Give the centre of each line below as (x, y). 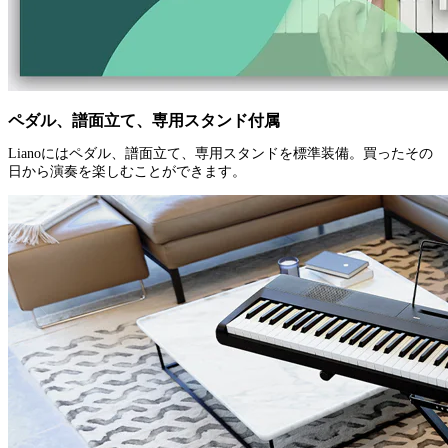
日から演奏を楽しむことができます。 (127, 172)
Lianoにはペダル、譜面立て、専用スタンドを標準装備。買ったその (220, 154)
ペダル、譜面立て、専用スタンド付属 (144, 121)
